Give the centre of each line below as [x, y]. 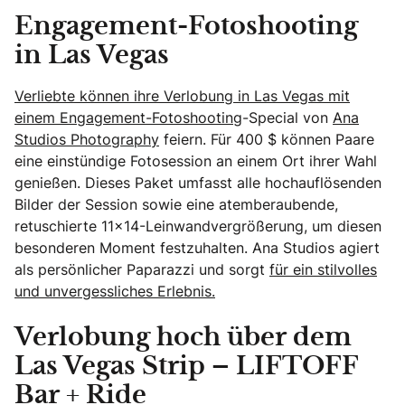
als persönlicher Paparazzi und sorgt [142, 269]
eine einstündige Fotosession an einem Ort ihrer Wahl [196, 160]
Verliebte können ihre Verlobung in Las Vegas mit [182, 95]
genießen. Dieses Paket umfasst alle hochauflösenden [198, 182]
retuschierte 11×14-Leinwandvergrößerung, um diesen [198, 226]
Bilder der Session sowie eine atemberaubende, [176, 204]
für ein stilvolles [323, 269]
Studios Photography [87, 139]
